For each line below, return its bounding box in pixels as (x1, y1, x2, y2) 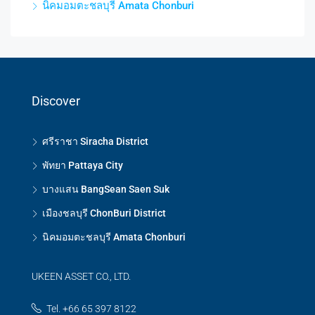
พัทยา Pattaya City (42, 159, 123, 171)
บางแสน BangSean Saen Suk (42, 183, 169, 195)
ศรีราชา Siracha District (42, 135, 148, 147)
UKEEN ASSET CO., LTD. (32, 270, 131, 282)
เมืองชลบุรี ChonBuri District (42, 207, 166, 219)
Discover (32, 93, 80, 108)
